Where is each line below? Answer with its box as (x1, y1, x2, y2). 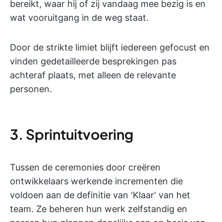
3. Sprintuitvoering (10, 125, 133, 143)
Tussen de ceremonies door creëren (10, 162, 161, 173)
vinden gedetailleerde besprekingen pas (10, 56, 176, 67)
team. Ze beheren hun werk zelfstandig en (10, 204, 187, 215)
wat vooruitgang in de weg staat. (10, 12, 149, 23)
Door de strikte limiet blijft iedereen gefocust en (10, 42, 210, 53)
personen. (10, 84, 52, 95)
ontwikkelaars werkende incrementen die (10, 176, 183, 187)
